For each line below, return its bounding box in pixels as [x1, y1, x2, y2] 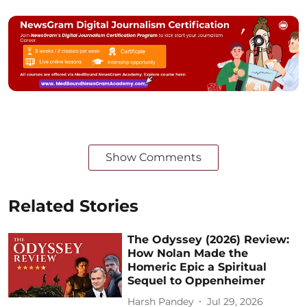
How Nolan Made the [127, 247, 249, 260]
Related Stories [8, 196, 138, 217]
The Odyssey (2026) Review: [127, 233, 290, 247]
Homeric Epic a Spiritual [127, 260, 267, 274]
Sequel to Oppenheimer [127, 274, 266, 288]
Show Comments [106, 151, 201, 164]
